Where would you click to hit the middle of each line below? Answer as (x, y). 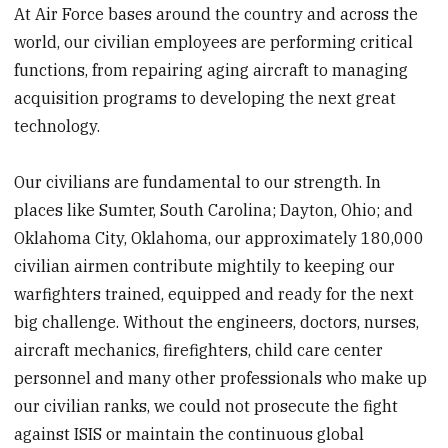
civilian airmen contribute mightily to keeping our (205, 266)
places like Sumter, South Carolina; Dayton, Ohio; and (214, 210)
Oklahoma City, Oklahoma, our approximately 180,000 (219, 238)
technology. (57, 126)
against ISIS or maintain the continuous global (189, 434)
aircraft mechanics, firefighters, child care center (199, 350)
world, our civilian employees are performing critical (214, 42)
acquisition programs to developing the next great (205, 98)
